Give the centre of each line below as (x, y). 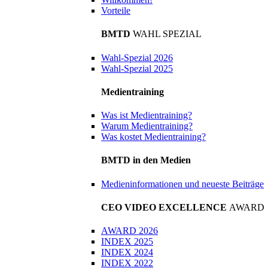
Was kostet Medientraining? (153, 137)
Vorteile (116, 11)
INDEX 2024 (127, 252)
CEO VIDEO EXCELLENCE (165, 207)
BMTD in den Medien (146, 160)
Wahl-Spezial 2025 (137, 68)
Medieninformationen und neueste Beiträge (182, 184)
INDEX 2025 (127, 242)
